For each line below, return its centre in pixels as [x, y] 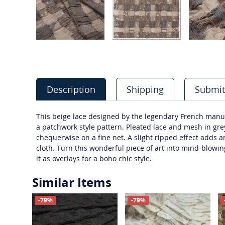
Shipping [145, 89]
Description [71, 89]
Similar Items [72, 182]
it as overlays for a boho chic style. [94, 158]
